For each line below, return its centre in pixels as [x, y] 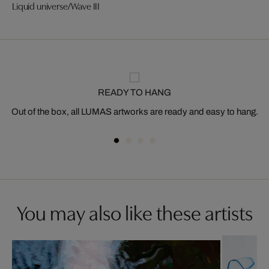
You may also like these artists [134, 212]
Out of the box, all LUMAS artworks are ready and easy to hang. [134, 112]
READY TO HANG [134, 92]
